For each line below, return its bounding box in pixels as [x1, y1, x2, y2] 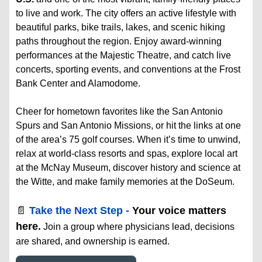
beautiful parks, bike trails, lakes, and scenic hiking [16, 22, 226, 33]
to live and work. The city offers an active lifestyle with [16, 8, 237, 19]
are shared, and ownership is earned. [16, 236, 170, 247]
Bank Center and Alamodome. [16, 78, 141, 89]
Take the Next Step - [29, 205, 133, 217]
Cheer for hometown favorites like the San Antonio [16, 106, 223, 117]
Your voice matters [132, 205, 227, 217]
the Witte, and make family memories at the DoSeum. [16, 177, 235, 187]
